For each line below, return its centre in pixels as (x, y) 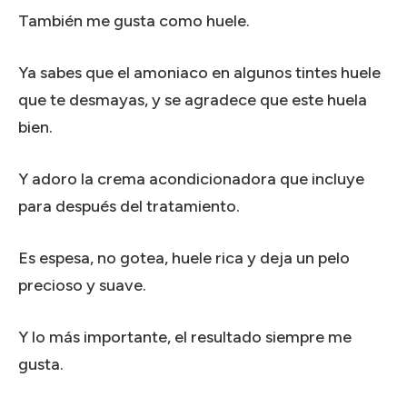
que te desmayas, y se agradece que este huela (193, 99)
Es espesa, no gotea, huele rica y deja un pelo (184, 258)
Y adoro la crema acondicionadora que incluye (191, 179)
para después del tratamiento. (129, 206)
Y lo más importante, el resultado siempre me (185, 337)
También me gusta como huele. (134, 20)
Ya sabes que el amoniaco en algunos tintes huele (199, 72)
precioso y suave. (82, 285)
